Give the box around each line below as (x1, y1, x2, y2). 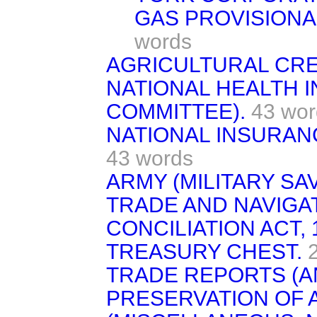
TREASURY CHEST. (106, 239, 302, 263)
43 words (106, 146, 193, 170)
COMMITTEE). (106, 99, 246, 123)
